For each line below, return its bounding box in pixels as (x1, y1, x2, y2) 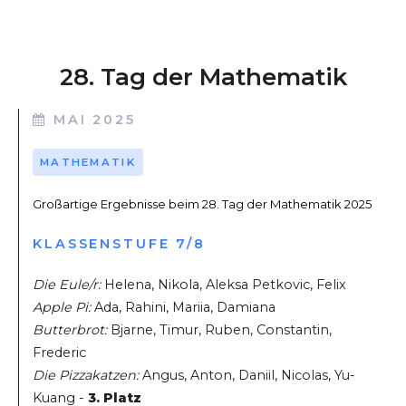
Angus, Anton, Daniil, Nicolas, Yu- (139, 366, 355, 383)
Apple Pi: (33, 298, 91, 315)
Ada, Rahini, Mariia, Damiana (91, 298, 275, 315)
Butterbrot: (33, 321, 107, 338)
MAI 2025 (53, 111, 136, 128)
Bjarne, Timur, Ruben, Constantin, (107, 321, 332, 338)
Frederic (33, 343, 86, 361)
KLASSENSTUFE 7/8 (33, 236, 207, 253)
